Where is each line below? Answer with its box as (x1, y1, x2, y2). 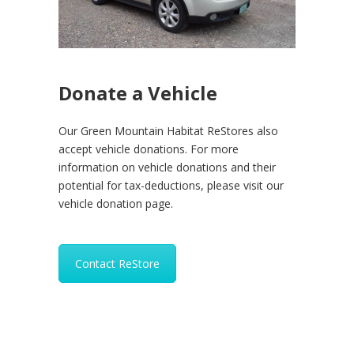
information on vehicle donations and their (58, 160, 276, 175)
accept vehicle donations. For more (58, 141, 239, 157)
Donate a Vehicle (58, 80, 217, 107)
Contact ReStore (75, 256, 160, 272)
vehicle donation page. (58, 196, 173, 212)
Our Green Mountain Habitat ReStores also (58, 123, 278, 139)
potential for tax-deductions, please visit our (58, 178, 284, 194)
